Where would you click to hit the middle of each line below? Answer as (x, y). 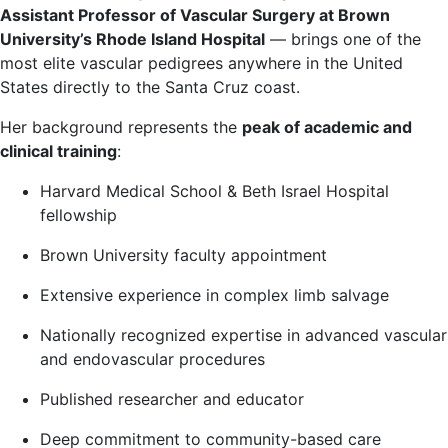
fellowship (78, 215)
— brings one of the (343, 39)
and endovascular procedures (152, 359)
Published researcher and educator (172, 399)
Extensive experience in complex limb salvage (214, 295)
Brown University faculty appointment (183, 255)
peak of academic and (327, 127)
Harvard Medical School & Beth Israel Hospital (214, 191)
